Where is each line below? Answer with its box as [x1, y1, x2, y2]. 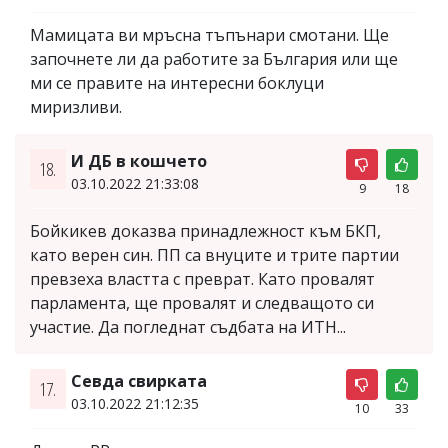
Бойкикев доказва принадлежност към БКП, [30, 220, 381, 243]
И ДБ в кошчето [70, 150, 207, 173]
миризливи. [30, 96, 122, 119]
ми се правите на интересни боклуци [30, 72, 324, 95]
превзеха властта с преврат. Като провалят [30, 268, 375, 291]
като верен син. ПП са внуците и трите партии [30, 244, 399, 267]
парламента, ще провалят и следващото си [30, 292, 374, 315]
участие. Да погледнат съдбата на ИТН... [30, 316, 346, 339]
